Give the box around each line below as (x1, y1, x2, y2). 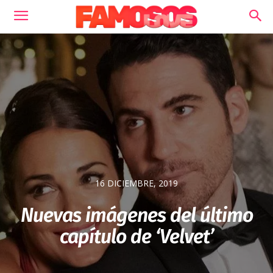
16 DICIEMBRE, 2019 (95, 177, 178, 190)
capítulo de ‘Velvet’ (59, 225, 214, 249)
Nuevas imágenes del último (20, 204, 253, 227)
